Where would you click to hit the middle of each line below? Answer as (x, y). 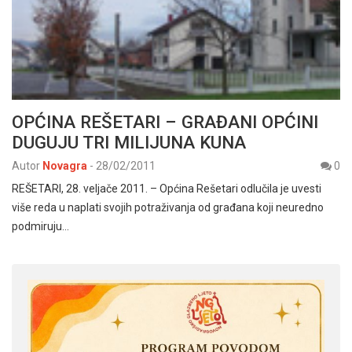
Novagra (65, 165)
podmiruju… (40, 226)
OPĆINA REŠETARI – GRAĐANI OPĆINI (165, 121)
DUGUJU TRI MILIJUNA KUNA (129, 142)
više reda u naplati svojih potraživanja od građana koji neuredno (168, 207)
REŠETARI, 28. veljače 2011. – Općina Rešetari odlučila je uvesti (167, 188)
